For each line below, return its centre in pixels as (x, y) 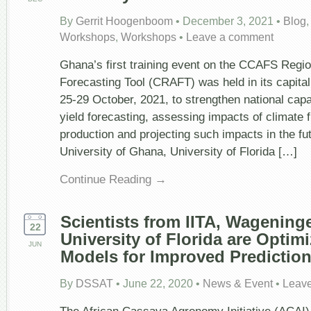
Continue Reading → (113, 179)
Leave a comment (230, 37)
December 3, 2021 (228, 21)
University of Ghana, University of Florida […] (178, 152)
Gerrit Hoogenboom (124, 21)
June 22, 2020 (158, 283)
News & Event (238, 283)
